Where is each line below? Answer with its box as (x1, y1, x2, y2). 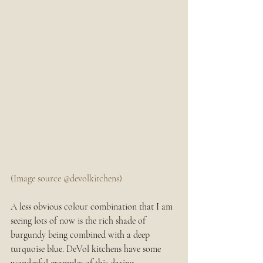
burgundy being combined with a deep (11, 229, 152, 241)
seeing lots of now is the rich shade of (11, 215, 148, 227)
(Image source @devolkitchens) (11, 173, 122, 185)
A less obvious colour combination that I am (11, 201, 175, 213)
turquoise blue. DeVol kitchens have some (11, 243, 163, 255)
